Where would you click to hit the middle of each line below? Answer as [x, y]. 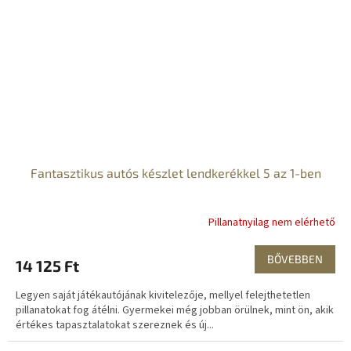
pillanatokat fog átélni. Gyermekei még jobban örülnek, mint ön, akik [175, 311]
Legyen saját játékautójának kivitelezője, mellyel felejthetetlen [163, 296]
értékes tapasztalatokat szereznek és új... [115, 326]
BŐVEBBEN [295, 259]
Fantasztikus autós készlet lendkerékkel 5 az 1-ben [175, 173]
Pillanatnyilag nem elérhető [272, 222]
